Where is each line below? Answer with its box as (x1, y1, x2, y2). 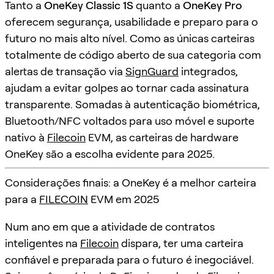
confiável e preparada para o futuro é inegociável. (5, 253, 254, 266)
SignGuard (125, 64, 179, 78)
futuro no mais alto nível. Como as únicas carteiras (5, 31, 254, 45)
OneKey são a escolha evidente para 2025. (5, 147, 215, 160)
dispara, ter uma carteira (119, 236, 243, 250)
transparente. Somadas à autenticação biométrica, (5, 97, 260, 111)
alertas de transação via (5, 64, 125, 78)
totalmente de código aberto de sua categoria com (5, 48, 261, 61)
